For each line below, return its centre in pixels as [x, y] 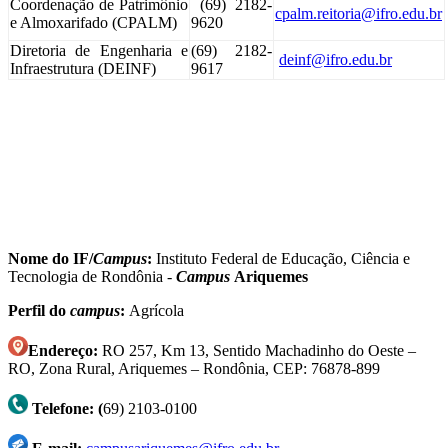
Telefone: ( [67, 408]
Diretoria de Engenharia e [99, 50]
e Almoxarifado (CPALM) [93, 22]
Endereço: [63, 350]
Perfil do [39, 310]
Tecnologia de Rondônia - [92, 276]
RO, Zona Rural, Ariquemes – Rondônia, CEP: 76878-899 [194, 368]
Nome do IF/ [50, 258]
